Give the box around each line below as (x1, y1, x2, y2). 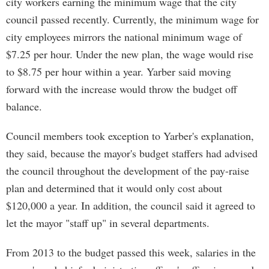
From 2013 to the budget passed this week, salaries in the (6, 245, 256, 259)
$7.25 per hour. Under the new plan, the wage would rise (6, 47, 253, 61)
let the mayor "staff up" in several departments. (6, 216, 210, 230)
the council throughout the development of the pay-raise (6, 163, 249, 178)
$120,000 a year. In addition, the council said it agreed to (6, 198, 255, 213)
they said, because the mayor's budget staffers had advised (6, 146, 258, 160)
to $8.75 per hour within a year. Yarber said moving (6, 64, 231, 79)
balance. (6, 99, 42, 113)
